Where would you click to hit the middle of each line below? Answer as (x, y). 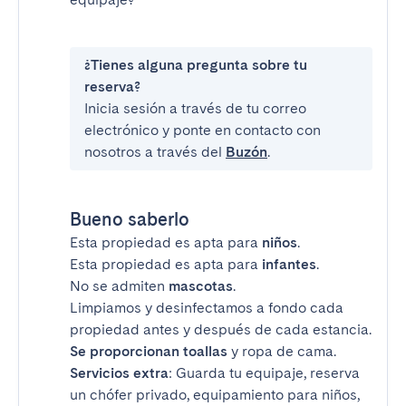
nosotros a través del (155, 152)
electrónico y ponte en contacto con (203, 130)
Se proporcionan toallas (149, 351)
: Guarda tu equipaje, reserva (264, 373)
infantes (289, 264)
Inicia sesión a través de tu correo (195, 108)
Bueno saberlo (130, 219)
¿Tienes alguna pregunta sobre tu (196, 65)
